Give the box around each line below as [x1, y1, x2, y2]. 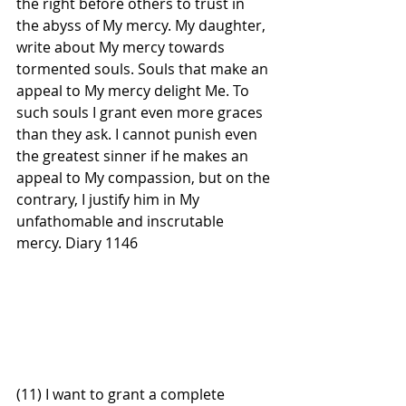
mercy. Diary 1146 [16, 232, 141, 253]
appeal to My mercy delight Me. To [16, 80, 253, 101]
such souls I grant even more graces [16, 101, 266, 122]
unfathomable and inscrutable [16, 210, 227, 231]
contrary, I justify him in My [16, 188, 203, 209]
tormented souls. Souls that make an [16, 58, 272, 79]
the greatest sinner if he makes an [16, 145, 252, 166]
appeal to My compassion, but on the [16, 167, 274, 188]
